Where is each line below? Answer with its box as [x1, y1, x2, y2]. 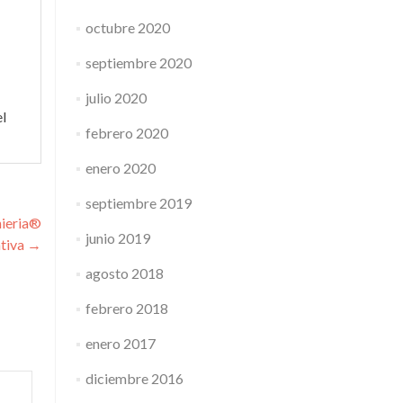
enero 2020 [85, 159, 156, 176]
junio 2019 [85, 229, 150, 246]
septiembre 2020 [85, 54, 192, 71]
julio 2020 [85, 89, 147, 106]
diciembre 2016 [85, 370, 184, 387]
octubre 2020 [85, 19, 170, 36]
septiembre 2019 [85, 194, 192, 211]
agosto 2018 [85, 264, 164, 282]
